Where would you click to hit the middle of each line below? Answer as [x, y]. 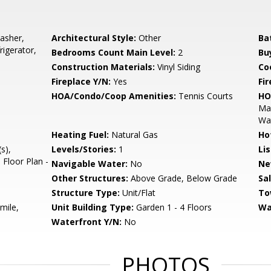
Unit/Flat [138, 193]
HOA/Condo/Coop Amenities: [114, 96]
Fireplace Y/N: [81, 81]
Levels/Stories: [84, 149]
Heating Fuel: [80, 135]
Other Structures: [90, 178]
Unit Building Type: [93, 207]
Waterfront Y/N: [87, 222]
